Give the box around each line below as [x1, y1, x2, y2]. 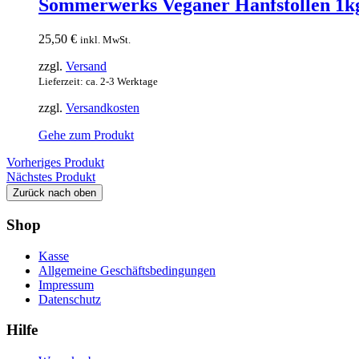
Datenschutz [38, 292, 101, 306]
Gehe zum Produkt [38, 128, 134, 143]
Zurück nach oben [13, 187, 96, 200]
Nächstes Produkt [6, 170, 95, 184]
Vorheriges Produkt [6, 155, 104, 170]
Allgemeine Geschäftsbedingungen [38, 263, 216, 277]
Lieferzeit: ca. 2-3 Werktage [38, 75, 158, 88]
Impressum [38, 277, 94, 292]
